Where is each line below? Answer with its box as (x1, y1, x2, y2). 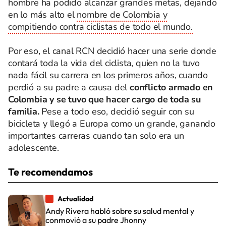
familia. (8, 105, 42, 118)
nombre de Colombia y (77, 9, 167, 21)
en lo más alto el (8, 9, 77, 21)
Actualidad (58, 194, 93, 203)
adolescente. (8, 142, 59, 154)
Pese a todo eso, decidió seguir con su (41, 105, 194, 118)
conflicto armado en (130, 81, 213, 93)
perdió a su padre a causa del (8, 81, 130, 93)
